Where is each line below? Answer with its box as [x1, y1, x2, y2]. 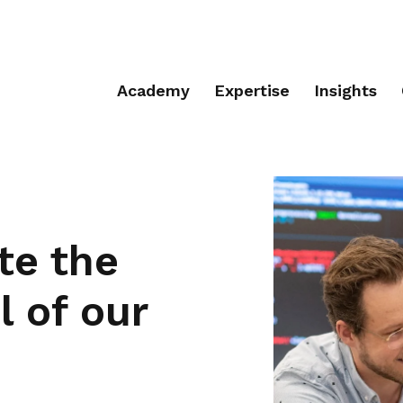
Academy [117, 81, 191, 101]
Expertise [214, 81, 291, 101]
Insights [314, 81, 378, 101]
